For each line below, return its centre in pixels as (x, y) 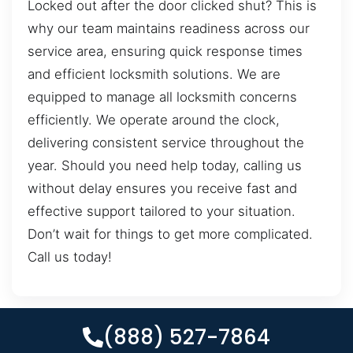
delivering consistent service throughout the (166, 143)
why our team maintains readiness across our (169, 29)
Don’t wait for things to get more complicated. (170, 234)
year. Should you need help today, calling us (165, 166)
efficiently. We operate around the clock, (154, 120)
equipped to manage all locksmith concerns (162, 97)
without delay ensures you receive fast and (162, 189)
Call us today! (70, 257)
